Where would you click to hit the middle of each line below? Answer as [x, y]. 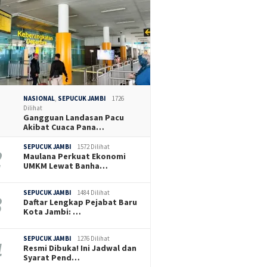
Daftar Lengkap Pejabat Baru [80, 202]
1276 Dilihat [94, 238]
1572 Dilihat [94, 146]
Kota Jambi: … [52, 211]
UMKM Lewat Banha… [66, 165]
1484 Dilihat [94, 192]
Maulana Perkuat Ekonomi [75, 156]
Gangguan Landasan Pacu [74, 117]
